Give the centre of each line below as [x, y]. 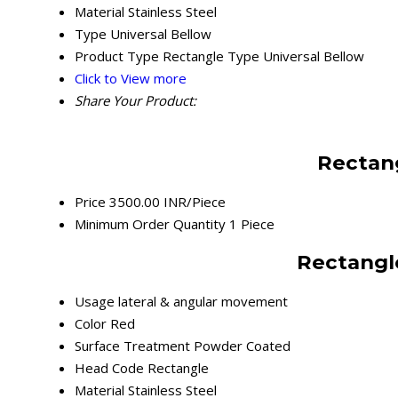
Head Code [109, 368]
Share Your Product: [135, 101]
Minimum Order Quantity [150, 223]
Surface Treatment [132, 346]
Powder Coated [242, 346]
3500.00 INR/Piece [167, 201]
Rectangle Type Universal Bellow [263, 56]
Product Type [117, 56]
